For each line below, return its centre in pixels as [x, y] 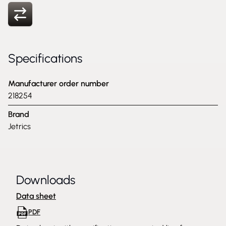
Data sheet [36, 196]
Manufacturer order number [59, 83]
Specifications [45, 58]
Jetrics [19, 126]
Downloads [46, 180]
